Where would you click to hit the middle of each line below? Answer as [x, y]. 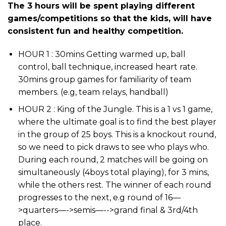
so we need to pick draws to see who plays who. [113, 147]
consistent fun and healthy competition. [95, 31]
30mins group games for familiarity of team [104, 79]
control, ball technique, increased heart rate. [107, 67]
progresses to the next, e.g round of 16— [99, 198]
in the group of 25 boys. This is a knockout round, [117, 135]
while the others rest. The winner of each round [115, 185]
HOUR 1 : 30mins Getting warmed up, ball [102, 54]
